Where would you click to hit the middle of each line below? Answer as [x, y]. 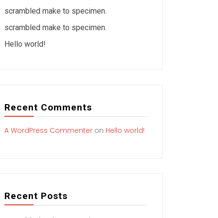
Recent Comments [48, 107]
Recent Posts [36, 196]
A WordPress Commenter [48, 130]
